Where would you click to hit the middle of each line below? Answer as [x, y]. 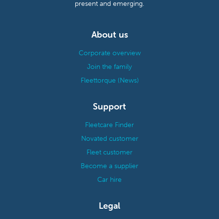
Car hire [109, 180]
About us [109, 35]
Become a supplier [109, 166]
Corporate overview [109, 53]
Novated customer [109, 139]
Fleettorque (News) [109, 80]
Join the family [109, 67]
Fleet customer [109, 152]
